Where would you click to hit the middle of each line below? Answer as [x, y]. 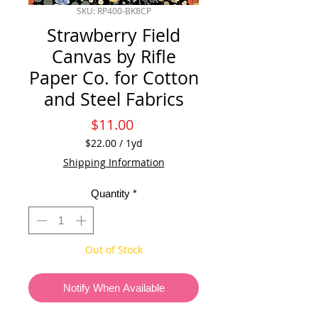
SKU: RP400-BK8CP [114, 11]
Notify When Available [114, 287]
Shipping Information [114, 163]
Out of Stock [114, 249]
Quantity [110, 194]
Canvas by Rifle [114, 57]
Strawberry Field [114, 35]
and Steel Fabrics [114, 99]
